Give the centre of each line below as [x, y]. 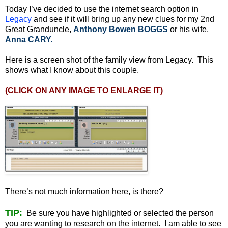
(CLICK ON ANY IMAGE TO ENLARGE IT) [84, 90]
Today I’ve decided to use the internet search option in [102, 9]
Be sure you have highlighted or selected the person [118, 213]
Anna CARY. [29, 39]
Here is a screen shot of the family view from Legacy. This [109, 60]
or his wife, [188, 29]
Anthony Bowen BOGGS [121, 29]
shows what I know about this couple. [72, 70]
